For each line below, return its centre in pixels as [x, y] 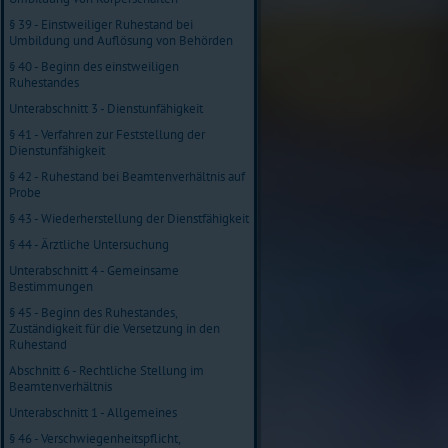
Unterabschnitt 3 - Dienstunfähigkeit [106, 108]
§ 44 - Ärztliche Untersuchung [89, 244]
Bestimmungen [51, 286]
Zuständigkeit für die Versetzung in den [114, 328]
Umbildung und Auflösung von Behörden [121, 40]
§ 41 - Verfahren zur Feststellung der [107, 134]
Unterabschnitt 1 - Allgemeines [93, 412]
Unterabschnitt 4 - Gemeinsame [94, 270]
